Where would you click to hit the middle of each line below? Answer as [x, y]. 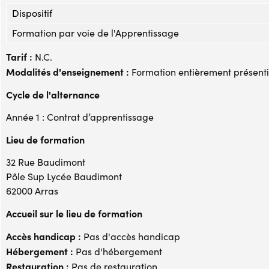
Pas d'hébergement [118, 251]
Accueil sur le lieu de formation [74, 213]
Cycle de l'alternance [53, 94]
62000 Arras [32, 190]
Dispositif [32, 13]
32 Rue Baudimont [46, 162]
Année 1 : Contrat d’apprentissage [80, 116]
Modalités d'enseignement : [68, 71]
